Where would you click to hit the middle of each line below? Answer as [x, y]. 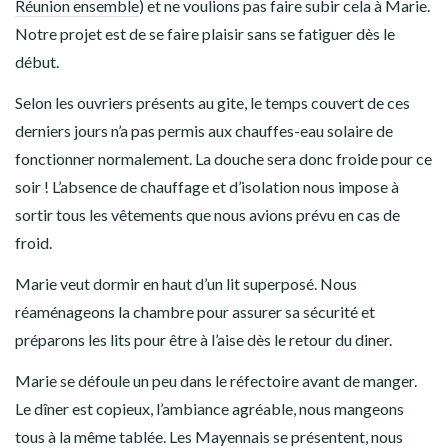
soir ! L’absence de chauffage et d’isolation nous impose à [207, 187]
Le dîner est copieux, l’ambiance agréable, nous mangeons [209, 409]
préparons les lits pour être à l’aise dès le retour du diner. [203, 340]
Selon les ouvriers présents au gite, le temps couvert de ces [212, 103]
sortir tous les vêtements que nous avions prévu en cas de [207, 215]
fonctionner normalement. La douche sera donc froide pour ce [223, 159]
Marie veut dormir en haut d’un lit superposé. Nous [186, 284]
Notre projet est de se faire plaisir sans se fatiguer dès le [205, 34]
